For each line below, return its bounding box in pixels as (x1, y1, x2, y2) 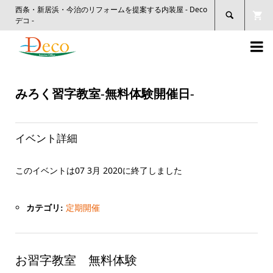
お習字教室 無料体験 (15, 253, 137, 268)
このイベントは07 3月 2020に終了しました (15, 165, 182, 177)
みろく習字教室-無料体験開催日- (15, 87, 194, 101)
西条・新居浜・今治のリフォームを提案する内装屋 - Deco (15, 4, 207, 15)
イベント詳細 (15, 132, 77, 144)
